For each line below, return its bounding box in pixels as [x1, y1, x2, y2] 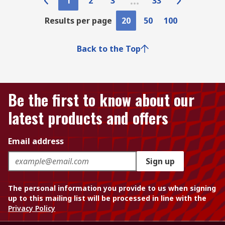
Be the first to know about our [8, 88, 194, 111]
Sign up [146, 156, 175, 167]
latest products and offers [8, 106, 168, 129]
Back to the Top [76, 43, 141, 54]
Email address [8, 136, 64, 147]
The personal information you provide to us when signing [8, 183, 216, 193]
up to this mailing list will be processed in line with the [8, 193, 206, 203]
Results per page [45, 15, 112, 26]
